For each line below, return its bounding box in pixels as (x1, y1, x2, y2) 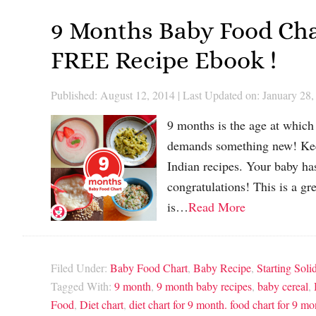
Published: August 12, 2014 (51, 87, 175, 103)
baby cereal (257, 279, 308, 294)
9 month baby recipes (157, 279, 252, 294)
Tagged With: (51, 279, 114, 294)
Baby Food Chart (110, 260, 188, 276)
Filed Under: (51, 260, 110, 276)
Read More (188, 198, 245, 216)
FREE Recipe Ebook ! (51, 46, 276, 75)
